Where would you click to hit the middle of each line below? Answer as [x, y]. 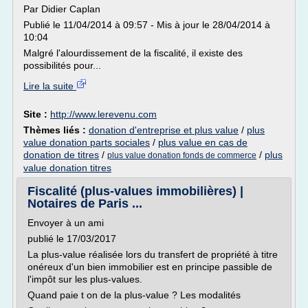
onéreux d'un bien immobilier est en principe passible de [150, 267]
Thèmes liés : [56, 130]
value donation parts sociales [87, 142]
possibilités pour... [62, 65]
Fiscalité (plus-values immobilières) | [135, 191]
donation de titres [61, 155]
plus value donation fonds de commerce [182, 155]
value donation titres [67, 168]
